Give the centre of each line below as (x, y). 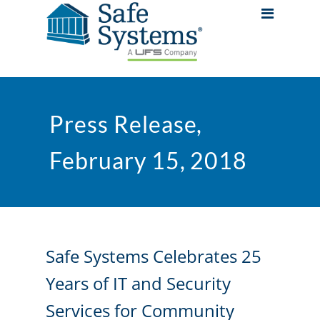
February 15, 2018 (149, 160)
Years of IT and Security (138, 283)
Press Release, (126, 124)
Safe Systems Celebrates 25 (154, 256)
